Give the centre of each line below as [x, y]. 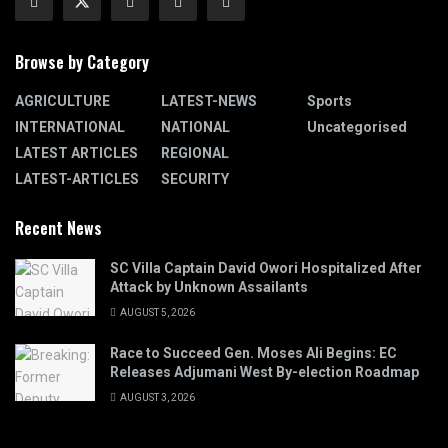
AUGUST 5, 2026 [156, 312]
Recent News [58, 227]
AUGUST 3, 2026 [156, 397]
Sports [329, 100]
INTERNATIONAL [70, 126]
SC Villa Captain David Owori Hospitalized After [266, 267]
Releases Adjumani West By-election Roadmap [264, 371]
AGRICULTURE [62, 100]
